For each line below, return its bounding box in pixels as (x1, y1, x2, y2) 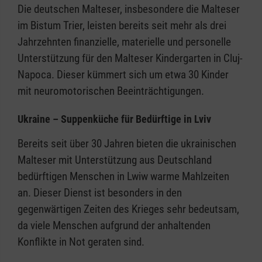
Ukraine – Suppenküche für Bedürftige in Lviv (18, 113, 211, 126)
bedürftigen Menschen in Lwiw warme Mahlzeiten (18, 170, 229, 184)
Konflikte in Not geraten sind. (18, 235, 144, 249)
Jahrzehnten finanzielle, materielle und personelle (18, 35, 231, 49)
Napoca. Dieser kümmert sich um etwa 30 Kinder (18, 68, 229, 82)
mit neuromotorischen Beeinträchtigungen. (18, 84, 204, 98)
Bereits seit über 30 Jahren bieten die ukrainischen (18, 137, 236, 151)
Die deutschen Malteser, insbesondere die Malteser (18, 2, 240, 16)
